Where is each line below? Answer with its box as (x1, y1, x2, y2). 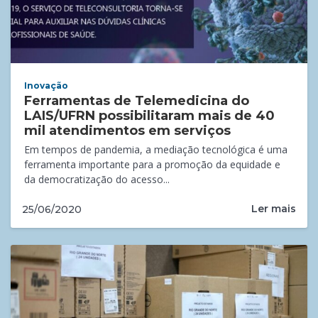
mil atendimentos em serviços (24, 123, 231, 139)
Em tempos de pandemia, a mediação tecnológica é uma (24, 143, 288, 157)
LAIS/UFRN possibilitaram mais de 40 (24, 108, 275, 124)
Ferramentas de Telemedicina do (24, 93, 250, 109)
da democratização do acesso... (24, 172, 170, 187)
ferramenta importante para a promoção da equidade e (24, 158, 281, 172)
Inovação (24, 80, 69, 92)
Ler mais (251, 202, 296, 216)
